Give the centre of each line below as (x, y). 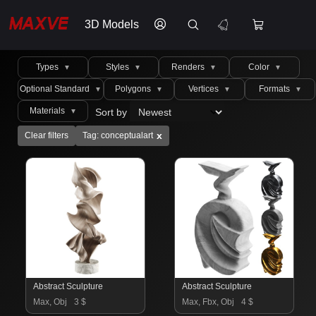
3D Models (112, 24)
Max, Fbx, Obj (208, 302)
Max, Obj (50, 302)
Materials (48, 111)
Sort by (113, 112)
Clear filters (47, 135)
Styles (119, 67)
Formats (275, 89)
